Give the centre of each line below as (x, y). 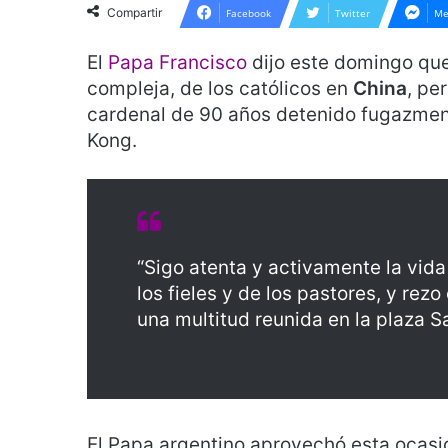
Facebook (248, 13)
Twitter (352, 13)
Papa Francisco (177, 62)
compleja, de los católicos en (220, 88)
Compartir (134, 12)
